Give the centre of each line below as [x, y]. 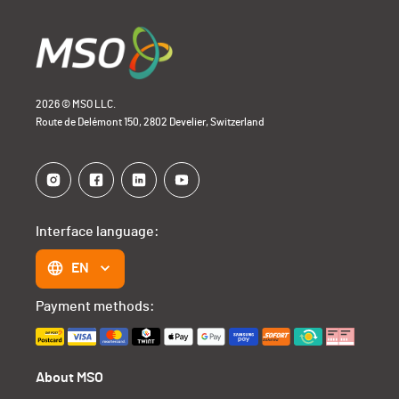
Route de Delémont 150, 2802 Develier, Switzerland [151, 122]
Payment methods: [96, 307]
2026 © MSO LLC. [76, 105]
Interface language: [98, 232]
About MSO [70, 378]
